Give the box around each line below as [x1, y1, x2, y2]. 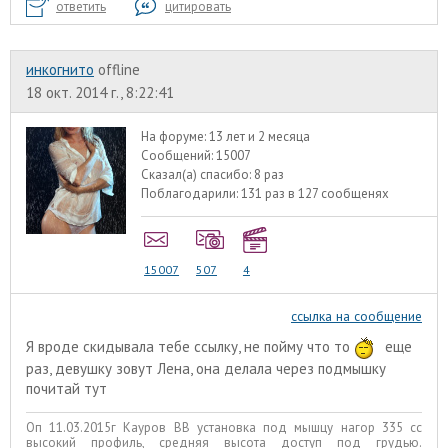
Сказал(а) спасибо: [141, 165, 255, 183]
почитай [26, 379, 84, 399]
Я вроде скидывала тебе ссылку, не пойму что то [26, 337, 354, 357]
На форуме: [141, 127, 210, 145]
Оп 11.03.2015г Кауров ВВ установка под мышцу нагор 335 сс [26, 418, 422, 436]
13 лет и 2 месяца [209, 127, 311, 145]
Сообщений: [141, 146, 217, 164]
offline [98, 59, 140, 79]
